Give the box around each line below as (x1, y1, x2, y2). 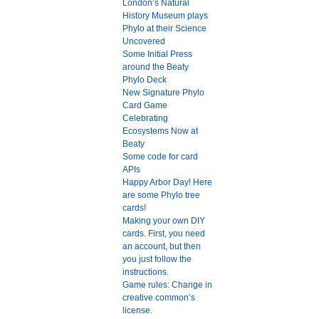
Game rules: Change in (122, 280, 212, 291)
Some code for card (122, 152, 198, 162)
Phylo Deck (122, 75, 167, 85)
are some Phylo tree (122, 190, 200, 201)
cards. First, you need (122, 229, 205, 239)
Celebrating (122, 113, 168, 124)
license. (122, 305, 152, 316)
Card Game (122, 100, 167, 111)
